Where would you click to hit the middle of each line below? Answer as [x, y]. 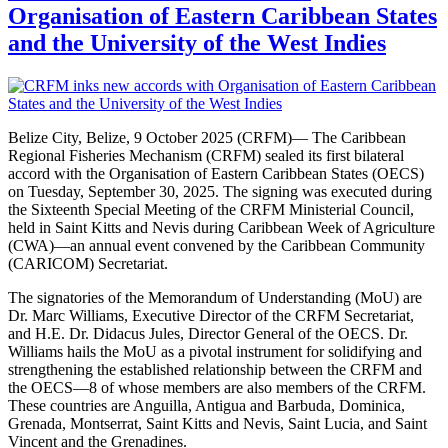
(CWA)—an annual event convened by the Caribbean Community [216, 245]
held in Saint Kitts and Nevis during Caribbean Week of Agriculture [221, 227]
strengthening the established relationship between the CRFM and [215, 369]
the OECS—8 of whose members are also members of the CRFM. [217, 387]
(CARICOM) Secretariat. [88, 263]
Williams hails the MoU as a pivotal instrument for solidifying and [215, 351]
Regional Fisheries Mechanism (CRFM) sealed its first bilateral [206, 155]
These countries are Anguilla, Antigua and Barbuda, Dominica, [206, 405]
